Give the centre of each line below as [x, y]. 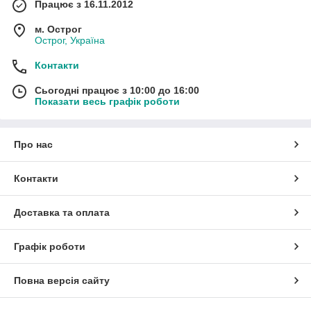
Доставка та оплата [62, 212]
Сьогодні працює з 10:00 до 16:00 [117, 90]
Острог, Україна [70, 40]
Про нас [33, 144]
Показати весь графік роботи [107, 101]
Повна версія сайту [62, 280]
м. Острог [58, 29]
